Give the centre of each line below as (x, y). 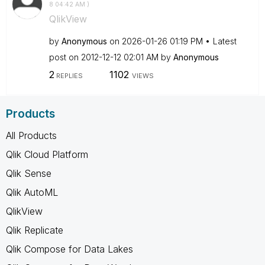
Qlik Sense (29, 173)
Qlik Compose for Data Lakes (70, 249)
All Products (31, 135)
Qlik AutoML (32, 192)
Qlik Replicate (35, 230)
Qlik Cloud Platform (47, 154)
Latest (224, 41)
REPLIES (68, 75)
